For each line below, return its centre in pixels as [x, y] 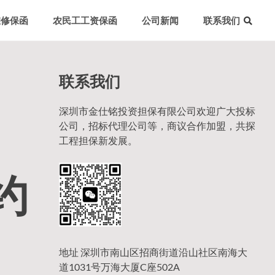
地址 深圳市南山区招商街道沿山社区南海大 [153, 252]
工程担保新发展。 [98, 140]
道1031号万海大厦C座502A [119, 266]
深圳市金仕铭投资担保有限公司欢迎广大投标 [157, 111]
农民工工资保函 [85, 20]
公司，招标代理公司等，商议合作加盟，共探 [157, 126]
